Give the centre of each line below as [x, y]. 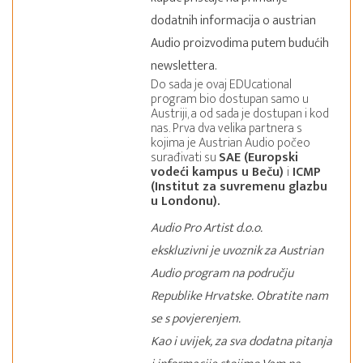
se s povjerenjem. [196, 319]
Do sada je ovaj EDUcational [222, 85]
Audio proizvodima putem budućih [240, 43]
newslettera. [184, 66]
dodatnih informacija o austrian [234, 21]
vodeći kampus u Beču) [219, 172]
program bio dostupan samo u [230, 99]
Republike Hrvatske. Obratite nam [240, 296]
